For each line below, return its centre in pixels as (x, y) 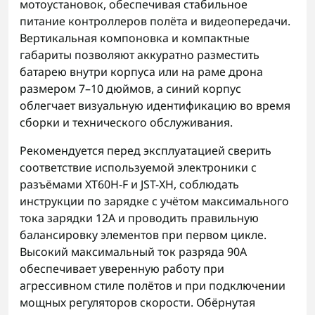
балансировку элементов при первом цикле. (143, 235)
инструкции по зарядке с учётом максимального (154, 201)
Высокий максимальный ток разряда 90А (133, 252)
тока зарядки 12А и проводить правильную (139, 218)
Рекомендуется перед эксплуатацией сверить (146, 150)
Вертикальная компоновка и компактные (135, 38)
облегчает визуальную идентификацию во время (155, 105)
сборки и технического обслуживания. (126, 122)
